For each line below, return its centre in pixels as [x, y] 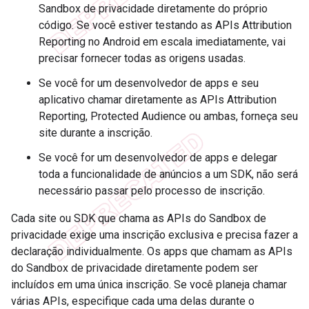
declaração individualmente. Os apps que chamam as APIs [152, 251]
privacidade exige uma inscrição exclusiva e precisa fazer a [154, 235]
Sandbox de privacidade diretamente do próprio [153, 8]
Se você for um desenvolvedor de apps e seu [149, 83]
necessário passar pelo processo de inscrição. [152, 190]
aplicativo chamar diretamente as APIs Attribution [158, 99]
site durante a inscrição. [96, 132]
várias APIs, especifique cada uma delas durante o [133, 301]
